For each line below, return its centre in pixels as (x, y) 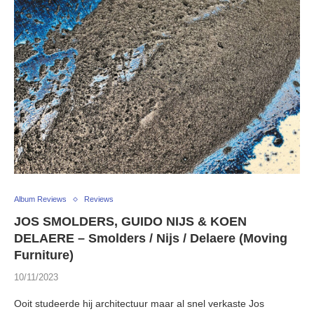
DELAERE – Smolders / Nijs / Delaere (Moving (151, 239)
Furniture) (44, 255)
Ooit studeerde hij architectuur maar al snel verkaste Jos (139, 304)
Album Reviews (40, 199)
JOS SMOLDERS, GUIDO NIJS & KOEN (130, 222)
